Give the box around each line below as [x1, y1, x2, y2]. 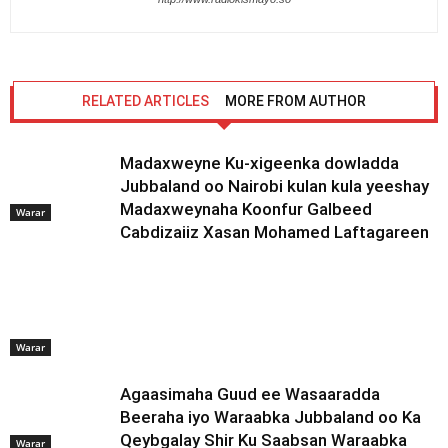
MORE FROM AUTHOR [225, 93, 366, 109]
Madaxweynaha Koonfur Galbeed [120, 199, 372, 219]
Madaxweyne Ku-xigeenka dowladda [120, 153, 399, 173]
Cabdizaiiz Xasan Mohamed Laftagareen [120, 222, 429, 242]
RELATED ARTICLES [82, 93, 209, 109]
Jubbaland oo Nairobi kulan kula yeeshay [120, 176, 429, 196]
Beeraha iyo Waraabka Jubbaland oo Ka [120, 407, 421, 427]
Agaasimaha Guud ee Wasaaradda [120, 384, 380, 404]
